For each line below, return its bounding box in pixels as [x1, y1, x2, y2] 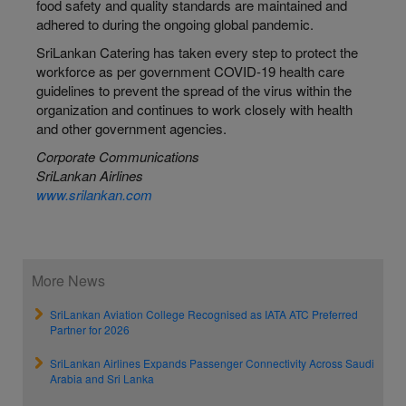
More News [32, 270, 105, 291]
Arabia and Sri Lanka [50, 371, 154, 386]
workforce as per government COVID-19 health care [36, 62, 344, 81]
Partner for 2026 [50, 322, 130, 337]
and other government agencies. [36, 119, 227, 138]
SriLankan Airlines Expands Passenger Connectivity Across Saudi [50, 355, 374, 371]
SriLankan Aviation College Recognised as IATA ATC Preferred [50, 306, 358, 322]
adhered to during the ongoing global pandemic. [36, 14, 314, 34]
